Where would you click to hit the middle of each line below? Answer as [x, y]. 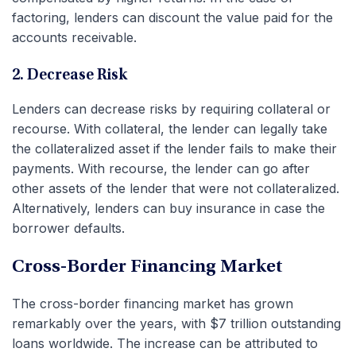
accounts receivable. [74, 37]
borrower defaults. [68, 228]
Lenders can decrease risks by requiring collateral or [171, 108]
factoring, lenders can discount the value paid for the [172, 17]
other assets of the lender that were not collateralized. [176, 188]
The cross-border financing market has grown [153, 303]
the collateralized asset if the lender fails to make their [174, 148]
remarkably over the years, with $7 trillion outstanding [176, 323]
